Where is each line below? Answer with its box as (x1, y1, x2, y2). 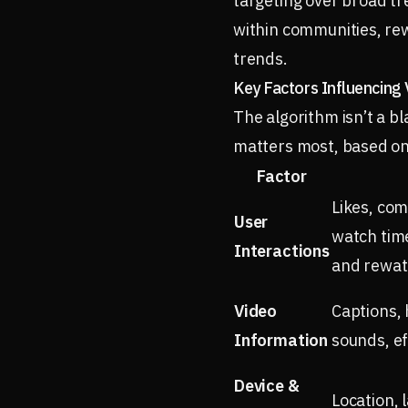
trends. (233, 48, 288, 69)
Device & (234, 375, 300, 396)
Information (234, 330, 329, 351)
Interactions (234, 240, 330, 261)
